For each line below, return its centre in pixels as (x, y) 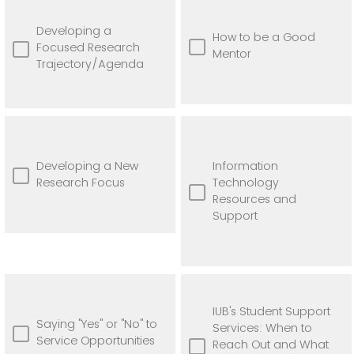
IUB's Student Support (271, 311)
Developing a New (87, 166)
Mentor (232, 53)
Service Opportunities (96, 340)
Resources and (254, 199)
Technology (246, 182)
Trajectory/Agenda (90, 64)
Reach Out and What (271, 344)
